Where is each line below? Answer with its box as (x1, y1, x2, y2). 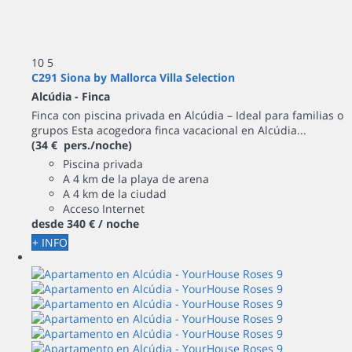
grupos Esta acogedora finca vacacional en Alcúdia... (31, 123, 306, 137)
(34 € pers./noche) (31, 137, 132, 152)
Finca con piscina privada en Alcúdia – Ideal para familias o (31, 108, 343, 123)
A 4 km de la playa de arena (63, 171, 209, 186)
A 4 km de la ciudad (63, 186, 167, 201)
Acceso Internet (63, 201, 145, 216)
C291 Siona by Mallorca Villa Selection (31, 70, 235, 85)
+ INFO (32, 235, 68, 250)
